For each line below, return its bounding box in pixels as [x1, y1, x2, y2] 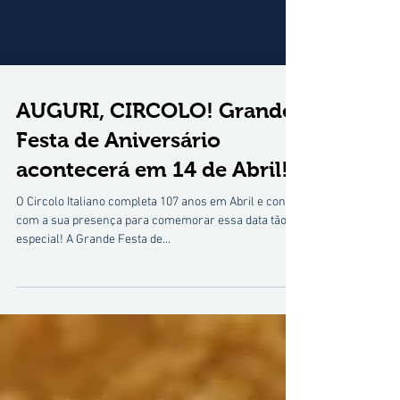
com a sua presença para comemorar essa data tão [16, 294, 287, 309]
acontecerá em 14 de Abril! [16, 237, 288, 262]
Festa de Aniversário [16, 208, 221, 232]
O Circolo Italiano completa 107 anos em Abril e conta [16, 275, 296, 290]
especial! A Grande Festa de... [16, 312, 171, 328]
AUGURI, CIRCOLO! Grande [16, 179, 294, 203]
